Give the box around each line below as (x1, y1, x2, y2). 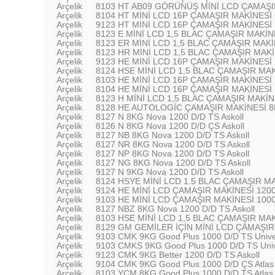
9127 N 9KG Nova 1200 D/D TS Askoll (96, 167, 244, 177)
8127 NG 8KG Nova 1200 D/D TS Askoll (96, 158, 250, 168)
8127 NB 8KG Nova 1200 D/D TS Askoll (96, 130, 249, 140)
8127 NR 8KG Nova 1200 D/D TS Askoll (96, 139, 250, 149)
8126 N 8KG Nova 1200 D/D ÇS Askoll (96, 121, 244, 131)
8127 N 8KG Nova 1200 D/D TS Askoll (96, 112, 244, 122)
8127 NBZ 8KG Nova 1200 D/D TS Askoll (96, 204, 255, 214)
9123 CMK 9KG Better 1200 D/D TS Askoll (96, 250, 260, 260)
